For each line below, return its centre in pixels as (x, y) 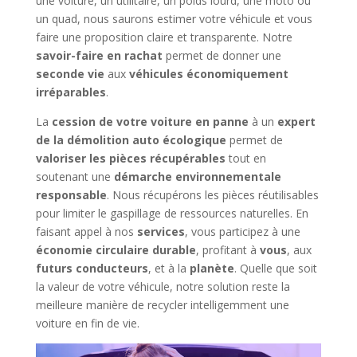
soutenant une (75, 177)
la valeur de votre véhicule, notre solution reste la (163, 287)
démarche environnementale (197, 177)
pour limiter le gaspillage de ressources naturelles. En (172, 214)
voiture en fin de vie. (87, 324)
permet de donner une (222, 56)
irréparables (71, 92)
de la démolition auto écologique (131, 140)
